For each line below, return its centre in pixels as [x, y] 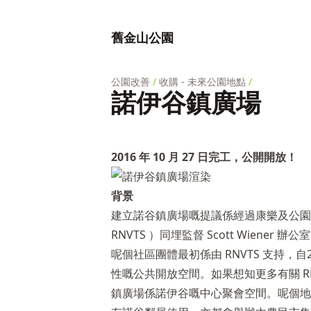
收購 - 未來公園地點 [202, 82]
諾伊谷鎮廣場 [186, 102]
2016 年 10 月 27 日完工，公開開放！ [204, 157]
